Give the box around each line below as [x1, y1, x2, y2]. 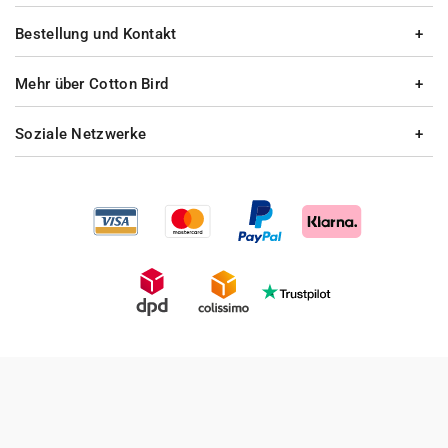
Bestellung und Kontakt [15, 25, 177, 43]
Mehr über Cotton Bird [15, 75, 169, 93]
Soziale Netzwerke [15, 125, 147, 143]
